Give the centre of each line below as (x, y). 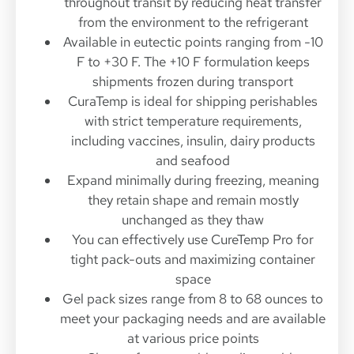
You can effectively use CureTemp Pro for (193, 239)
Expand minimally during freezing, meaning (193, 180)
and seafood (193, 160)
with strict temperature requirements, (193, 121)
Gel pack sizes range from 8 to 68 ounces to (193, 298)
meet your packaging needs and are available (193, 318)
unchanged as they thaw (193, 219)
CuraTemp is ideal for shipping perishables (193, 101)
